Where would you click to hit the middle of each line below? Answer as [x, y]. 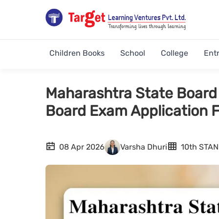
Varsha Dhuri [144, 147]
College [175, 53]
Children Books [77, 53]
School [133, 53]
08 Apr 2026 [82, 147]
